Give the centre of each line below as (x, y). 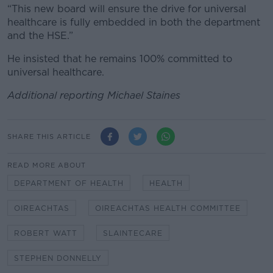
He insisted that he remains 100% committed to (120, 59)
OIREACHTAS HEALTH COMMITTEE (168, 208)
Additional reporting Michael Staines (94, 96)
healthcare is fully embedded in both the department (134, 23)
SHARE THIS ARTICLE (49, 136)
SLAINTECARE (133, 233)
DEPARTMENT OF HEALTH (69, 183)
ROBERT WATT (46, 233)
